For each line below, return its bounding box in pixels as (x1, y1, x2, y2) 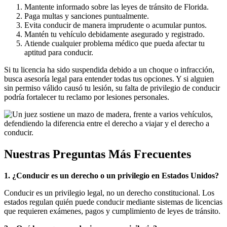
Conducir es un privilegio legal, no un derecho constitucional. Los (4, 188, 214, 197)
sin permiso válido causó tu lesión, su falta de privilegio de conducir (4, 83, 220, 92)
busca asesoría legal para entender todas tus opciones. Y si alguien (4, 74, 214, 83)
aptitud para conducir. (24, 48, 93, 57)
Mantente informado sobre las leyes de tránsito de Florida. (24, 2, 209, 11)
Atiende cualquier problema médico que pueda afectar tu (24, 39, 205, 48)
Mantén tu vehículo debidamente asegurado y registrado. (24, 29, 205, 39)
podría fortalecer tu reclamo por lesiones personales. (4, 92, 169, 101)
